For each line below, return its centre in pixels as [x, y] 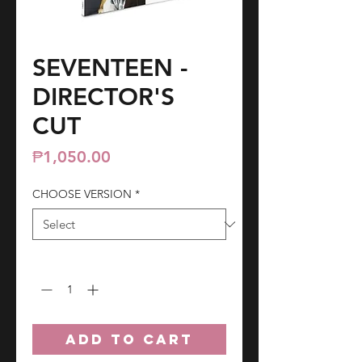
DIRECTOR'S [103, 97]
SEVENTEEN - [110, 68]
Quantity [54, 261]
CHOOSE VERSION [82, 194]
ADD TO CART [129, 340]
